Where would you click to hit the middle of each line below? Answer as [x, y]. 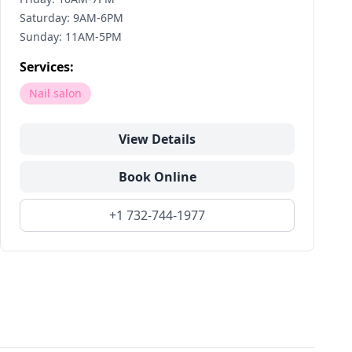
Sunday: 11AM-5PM [71, 37]
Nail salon [55, 93]
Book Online [157, 177]
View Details [157, 139]
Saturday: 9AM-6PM [71, 18]
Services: [47, 67]
